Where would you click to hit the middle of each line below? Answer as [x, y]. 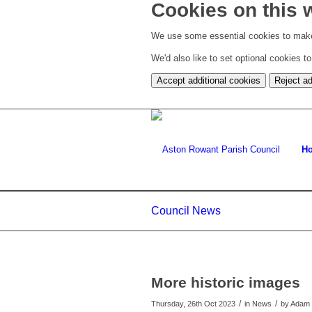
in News [258, 304]
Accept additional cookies [209, 81]
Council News [186, 211]
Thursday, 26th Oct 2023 [193, 304]
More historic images [226, 283]
